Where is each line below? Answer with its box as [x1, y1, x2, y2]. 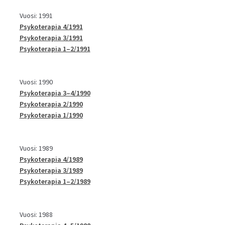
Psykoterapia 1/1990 [19, 110, 83, 120]
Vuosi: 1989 [19, 143, 53, 153]
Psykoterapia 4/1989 [19, 154, 83, 164]
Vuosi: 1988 [19, 209, 53, 219]
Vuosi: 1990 [19, 77, 53, 86]
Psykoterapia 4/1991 [19, 22, 83, 31]
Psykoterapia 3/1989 [19, 165, 83, 175]
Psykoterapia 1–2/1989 [19, 176, 90, 186]
